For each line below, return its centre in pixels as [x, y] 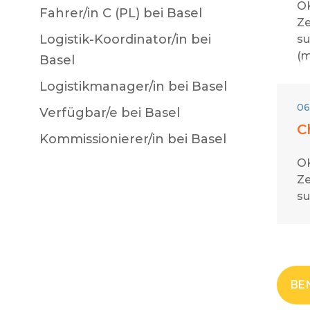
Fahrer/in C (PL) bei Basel [121, 13]
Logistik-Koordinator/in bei [125, 39]
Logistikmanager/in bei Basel [133, 86]
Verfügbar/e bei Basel [110, 113]
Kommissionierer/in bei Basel [133, 139]
